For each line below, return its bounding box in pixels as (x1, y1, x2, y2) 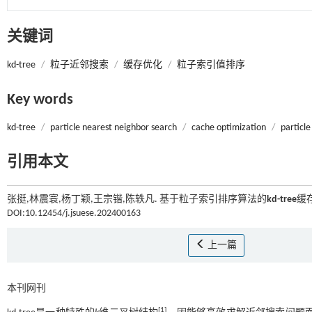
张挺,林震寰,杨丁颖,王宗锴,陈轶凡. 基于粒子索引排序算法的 (7, 194, 267, 205)
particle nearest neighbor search (50, 123, 177, 133)
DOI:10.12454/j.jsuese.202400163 (7, 208, 141, 219)
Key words (7, 92, 73, 108)
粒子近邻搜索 (50, 60, 109, 70)
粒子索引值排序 (177, 60, 245, 70)
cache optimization (192, 123, 266, 133)
